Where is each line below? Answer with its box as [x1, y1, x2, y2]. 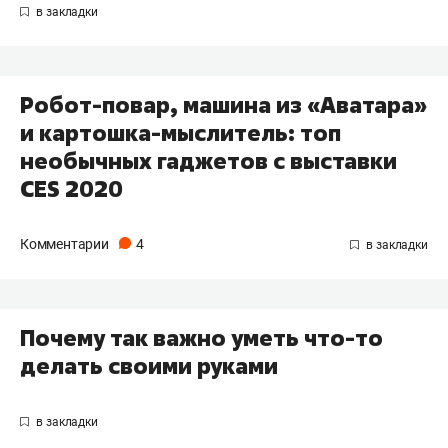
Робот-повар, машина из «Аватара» [20, 89, 427, 120]
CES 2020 [20, 173, 123, 204]
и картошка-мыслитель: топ [20, 117, 341, 148]
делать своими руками [20, 350, 278, 381]
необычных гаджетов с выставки [20, 145, 397, 176]
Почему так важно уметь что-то [20, 322, 383, 353]
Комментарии [20, 235, 112, 252]
